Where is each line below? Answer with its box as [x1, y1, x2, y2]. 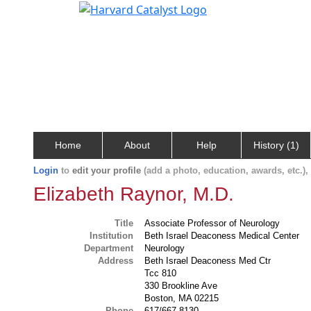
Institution [90, 230, 134, 241]
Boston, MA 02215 [144, 293, 219, 303]
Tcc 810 [144, 268, 177, 278]
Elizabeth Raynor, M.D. [33, 183, 234, 205]
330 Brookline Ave [144, 280, 218, 291]
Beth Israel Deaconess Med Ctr [144, 255, 271, 266]
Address [98, 255, 134, 266]
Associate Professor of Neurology [144, 218, 280, 228]
